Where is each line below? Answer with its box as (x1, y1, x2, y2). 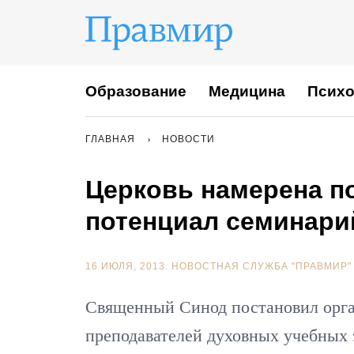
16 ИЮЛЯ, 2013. (85, 261, 171, 272)
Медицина (209, 82, 285, 100)
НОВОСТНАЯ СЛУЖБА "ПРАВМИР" (171, 261, 352, 272)
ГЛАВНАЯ (85, 134, 135, 145)
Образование (85, 82, 186, 100)
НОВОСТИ (162, 134, 215, 145)
